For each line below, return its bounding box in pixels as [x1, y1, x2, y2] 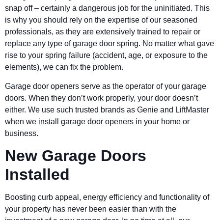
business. [5, 129, 40, 137]
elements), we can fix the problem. [5, 63, 123, 72]
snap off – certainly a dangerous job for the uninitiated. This [5, 4, 210, 13]
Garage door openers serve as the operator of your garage [5, 82, 206, 90]
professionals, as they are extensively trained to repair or [5, 27, 200, 36]
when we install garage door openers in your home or [5, 117, 190, 126]
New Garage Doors [5, 147, 146, 165]
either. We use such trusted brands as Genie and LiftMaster [5, 105, 209, 114]
